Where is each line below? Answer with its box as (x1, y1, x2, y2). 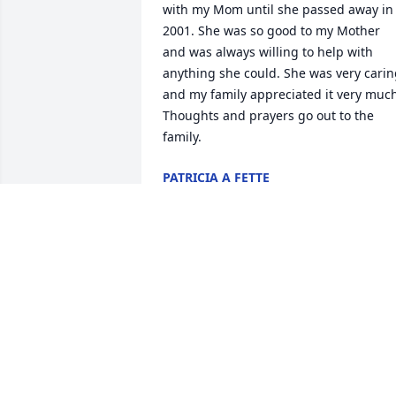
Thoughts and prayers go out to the (163, 107, 374, 125)
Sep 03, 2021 (163, 333, 238, 351)
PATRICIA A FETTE (163, 169, 270, 187)
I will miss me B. (163, 275, 259, 293)
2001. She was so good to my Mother (163, 22, 380, 40)
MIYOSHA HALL (163, 316, 258, 333)
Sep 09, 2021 (163, 187, 238, 204)
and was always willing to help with (163, 43, 373, 61)
